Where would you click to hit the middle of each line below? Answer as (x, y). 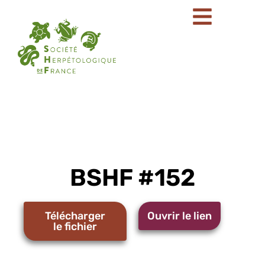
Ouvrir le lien (180, 216)
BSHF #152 (132, 177)
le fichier (75, 226)
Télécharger (75, 216)
